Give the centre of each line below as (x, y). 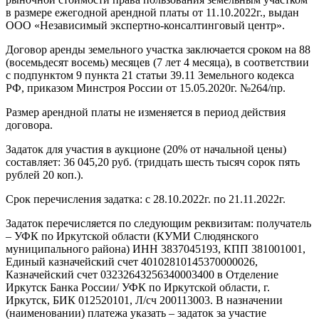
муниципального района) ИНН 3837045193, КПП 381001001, (156, 249)
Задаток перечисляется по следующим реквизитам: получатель (158, 223)
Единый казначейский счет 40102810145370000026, (132, 261)
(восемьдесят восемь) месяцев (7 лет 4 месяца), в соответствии (157, 62)
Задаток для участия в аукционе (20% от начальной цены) (146, 149)
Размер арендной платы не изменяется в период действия (146, 112)
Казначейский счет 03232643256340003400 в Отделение (142, 274)
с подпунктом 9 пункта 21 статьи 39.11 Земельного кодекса (150, 75)
